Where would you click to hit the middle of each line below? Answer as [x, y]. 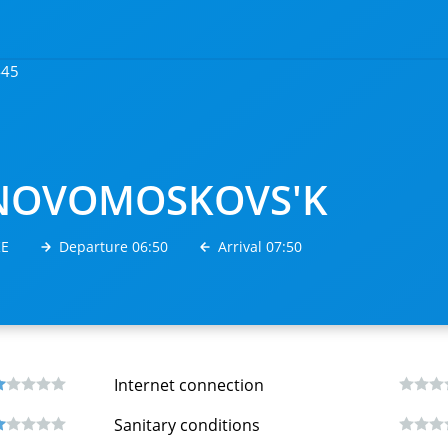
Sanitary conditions [187, 425]
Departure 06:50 [113, 246]
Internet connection [189, 385]
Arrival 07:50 [260, 246]
